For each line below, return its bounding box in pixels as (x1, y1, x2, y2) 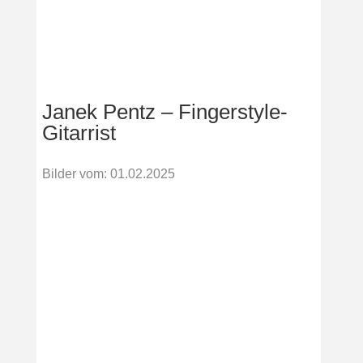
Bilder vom (41, 166, 104, 181)
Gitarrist (41, 120, 116, 145)
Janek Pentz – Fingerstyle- (41, 99, 288, 124)
